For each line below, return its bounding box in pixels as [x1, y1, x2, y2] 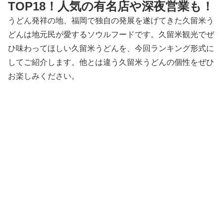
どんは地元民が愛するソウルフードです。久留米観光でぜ [8, 30, 214, 39]
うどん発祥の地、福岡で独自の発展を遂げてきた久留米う [8, 16, 214, 25]
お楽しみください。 [8, 71, 79, 80]
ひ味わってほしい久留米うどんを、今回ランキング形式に [8, 44, 214, 53]
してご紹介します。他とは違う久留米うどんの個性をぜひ [8, 57, 214, 66]
